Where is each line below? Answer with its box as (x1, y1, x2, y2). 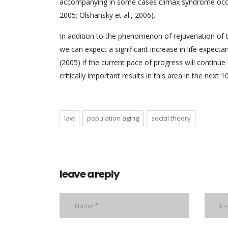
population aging (87, 113, 139, 123)
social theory (151, 113, 191, 123)
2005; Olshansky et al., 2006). (60, 10, 155, 20)
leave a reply (60, 167, 120, 181)
